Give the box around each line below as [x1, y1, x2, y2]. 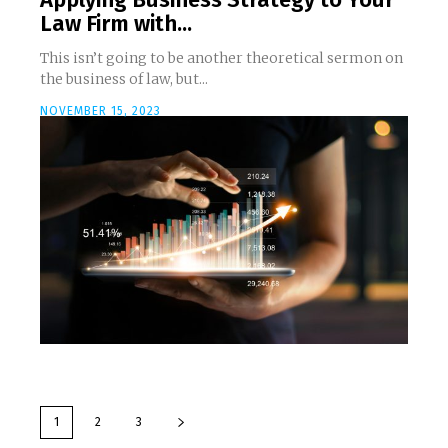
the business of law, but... [129, 70, 208, 89]
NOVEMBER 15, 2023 [40, 104, 161, 119]
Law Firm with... [40, 10, 192, 38]
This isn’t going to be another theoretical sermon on [40, 49, 403, 68]
